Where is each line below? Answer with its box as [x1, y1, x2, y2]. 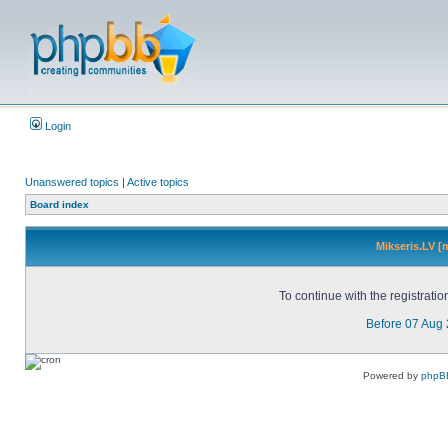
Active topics [127, 176, 189, 188]
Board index [30, 199, 89, 210]
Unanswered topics [25, 176, 119, 188]
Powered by [363, 370, 421, 381]
